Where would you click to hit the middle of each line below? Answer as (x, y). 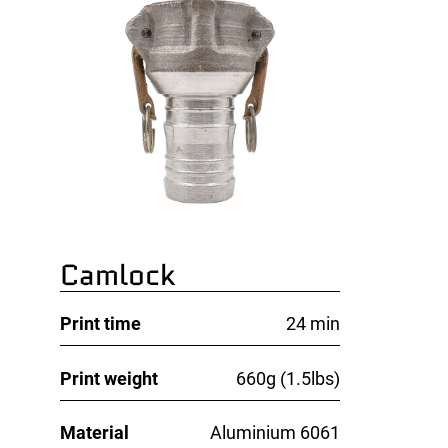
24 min (312, 324)
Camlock (117, 275)
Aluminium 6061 (274, 432)
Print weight (108, 378)
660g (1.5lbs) (287, 378)
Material (94, 432)
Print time (100, 324)
